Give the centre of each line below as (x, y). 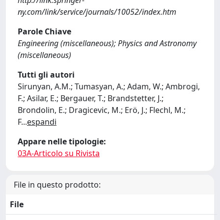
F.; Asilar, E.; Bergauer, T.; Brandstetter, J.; (91, 98)
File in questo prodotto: (57, 185)
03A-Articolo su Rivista (59, 153)
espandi (42, 122)
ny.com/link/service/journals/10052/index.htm (97, 12)
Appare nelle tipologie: (62, 141)
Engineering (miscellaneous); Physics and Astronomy (107, 43)
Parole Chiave (44, 31)
